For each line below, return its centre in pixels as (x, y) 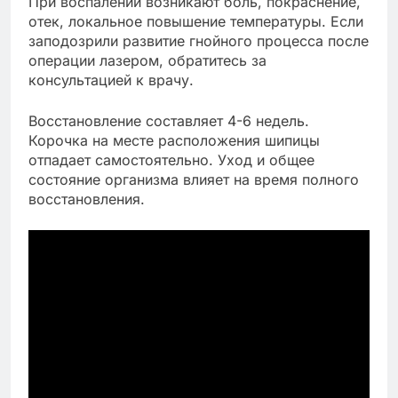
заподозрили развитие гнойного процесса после (199, 41)
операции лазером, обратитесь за (147, 61)
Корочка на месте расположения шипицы (174, 141)
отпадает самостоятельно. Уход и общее (171, 160)
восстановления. (87, 199)
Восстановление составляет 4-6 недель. (169, 121)
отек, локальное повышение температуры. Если (196, 22)
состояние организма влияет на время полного (194, 180)
